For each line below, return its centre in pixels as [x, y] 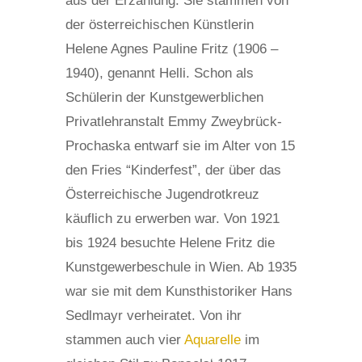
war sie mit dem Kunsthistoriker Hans [179, 292]
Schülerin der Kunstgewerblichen [164, 98]
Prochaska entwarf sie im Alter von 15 [180, 146]
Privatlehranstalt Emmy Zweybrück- [173, 122]
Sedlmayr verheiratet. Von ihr [153, 316]
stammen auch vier [124, 340]
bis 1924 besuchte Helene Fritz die [170, 243]
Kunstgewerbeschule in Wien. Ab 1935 [181, 267]
